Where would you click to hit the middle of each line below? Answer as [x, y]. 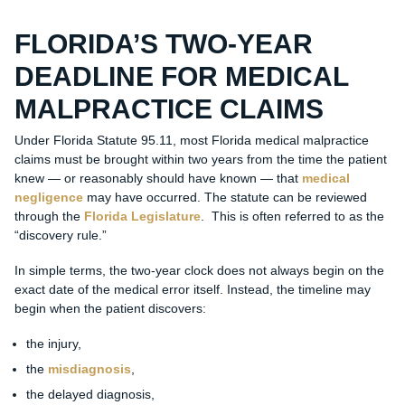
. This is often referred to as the [292, 217]
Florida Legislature [142, 217]
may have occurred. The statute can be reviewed [225, 198]
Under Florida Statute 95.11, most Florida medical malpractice [191, 141]
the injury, [53, 344]
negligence [48, 198]
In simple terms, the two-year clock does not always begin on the [199, 271]
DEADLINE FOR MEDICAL [181, 77]
